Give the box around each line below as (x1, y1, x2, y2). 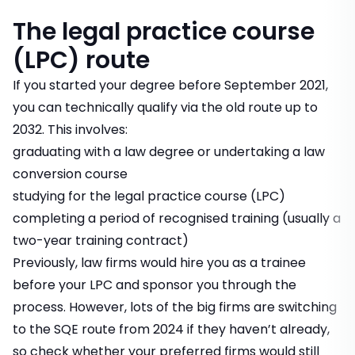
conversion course (13, 165, 128, 184)
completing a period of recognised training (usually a (13, 209, 341, 228)
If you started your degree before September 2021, (13, 76, 328, 95)
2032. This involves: (13, 120, 128, 139)
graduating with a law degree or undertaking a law (13, 143, 325, 162)
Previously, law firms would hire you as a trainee (13, 254, 306, 273)
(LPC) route (13, 44, 150, 78)
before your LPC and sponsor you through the (13, 276, 296, 295)
